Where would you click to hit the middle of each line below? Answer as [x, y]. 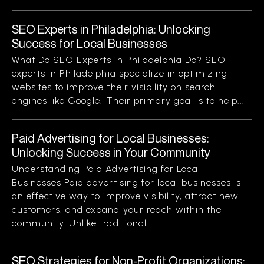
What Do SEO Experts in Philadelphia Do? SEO [119, 60]
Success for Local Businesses [90, 43]
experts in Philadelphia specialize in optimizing [120, 73]
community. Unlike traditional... [83, 223]
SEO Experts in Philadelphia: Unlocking [111, 29]
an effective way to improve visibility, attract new [126, 196]
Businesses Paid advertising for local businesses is [127, 182]
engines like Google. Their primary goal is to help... [128, 100]
